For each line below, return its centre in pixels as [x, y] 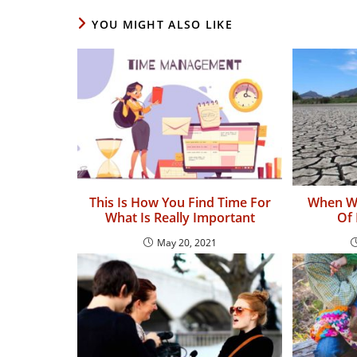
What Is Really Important [180, 217]
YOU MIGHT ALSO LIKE [163, 25]
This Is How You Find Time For [180, 202]
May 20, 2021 [186, 242]
